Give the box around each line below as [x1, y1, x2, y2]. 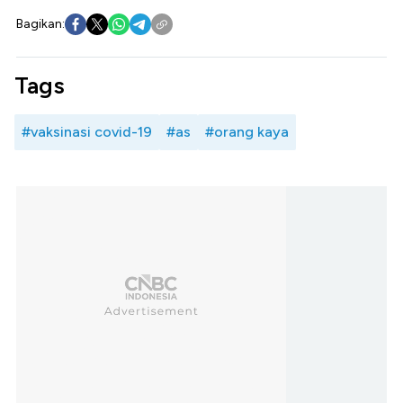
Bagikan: [16, 15, 65, 31]
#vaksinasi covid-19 [22, 122, 152, 140]
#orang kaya [205, 122, 289, 140]
